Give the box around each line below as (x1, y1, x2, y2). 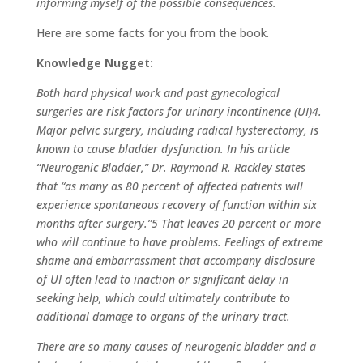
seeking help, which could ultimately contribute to (36, 290, 290, 306)
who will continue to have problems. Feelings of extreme (36, 234, 323, 250)
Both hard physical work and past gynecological (36, 85, 280, 101)
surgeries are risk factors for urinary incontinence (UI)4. (36, 104, 322, 120)
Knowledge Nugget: (36, 55, 153, 71)
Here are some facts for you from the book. (36, 25, 269, 41)
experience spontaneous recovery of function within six (36, 197, 317, 213)
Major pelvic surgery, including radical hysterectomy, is (36, 122, 318, 139)
